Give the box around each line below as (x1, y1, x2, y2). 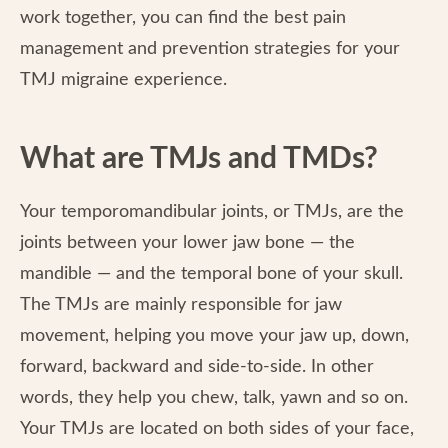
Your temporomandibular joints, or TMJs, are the (20, 203, 404, 221)
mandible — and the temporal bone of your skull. (20, 265, 403, 283)
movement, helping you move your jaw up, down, (20, 327, 409, 345)
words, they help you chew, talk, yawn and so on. (20, 389, 408, 407)
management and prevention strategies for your (20, 40, 400, 58)
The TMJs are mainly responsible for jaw (20, 296, 342, 314)
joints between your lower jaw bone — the (20, 234, 355, 252)
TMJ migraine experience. (20, 71, 232, 89)
